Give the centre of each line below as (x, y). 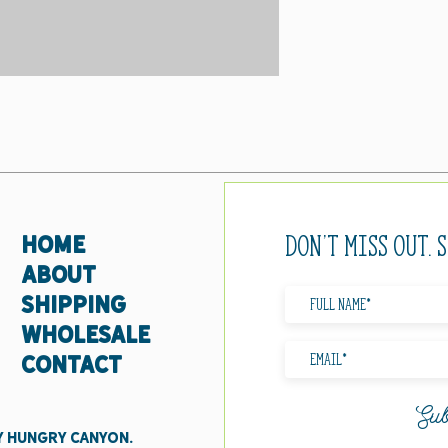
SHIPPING (73, 304)
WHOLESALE (85, 334)
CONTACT (71, 364)
